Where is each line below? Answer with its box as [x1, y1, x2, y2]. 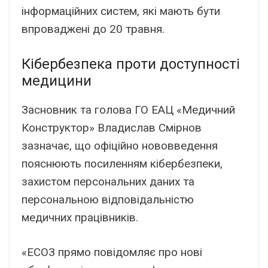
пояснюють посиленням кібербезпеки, [22, 156, 223, 170]
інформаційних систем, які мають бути [22, 4, 220, 19]
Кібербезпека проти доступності [22, 55, 240, 72]
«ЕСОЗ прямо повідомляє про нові [22, 245, 202, 260]
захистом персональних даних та [22, 174, 194, 188]
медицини [22, 72, 92, 89]
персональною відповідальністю [22, 192, 194, 206]
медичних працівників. [22, 210, 138, 224]
